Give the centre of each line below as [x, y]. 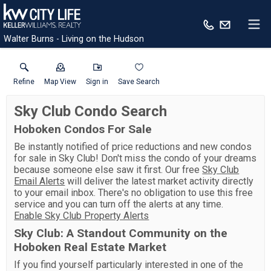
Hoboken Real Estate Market [90, 247]
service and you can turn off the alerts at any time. [119, 204]
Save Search [139, 82]
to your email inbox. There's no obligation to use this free [134, 193]
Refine [24, 82]
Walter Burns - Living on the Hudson [74, 39]
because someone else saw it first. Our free [108, 170]
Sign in [97, 82]
